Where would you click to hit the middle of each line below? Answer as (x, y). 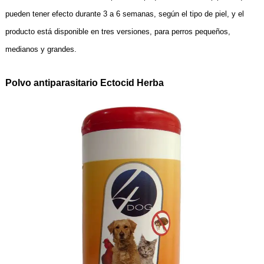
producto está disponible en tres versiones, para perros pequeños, (118, 32)
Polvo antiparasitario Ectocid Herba (84, 83)
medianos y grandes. (41, 49)
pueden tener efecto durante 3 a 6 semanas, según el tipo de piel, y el (124, 14)
